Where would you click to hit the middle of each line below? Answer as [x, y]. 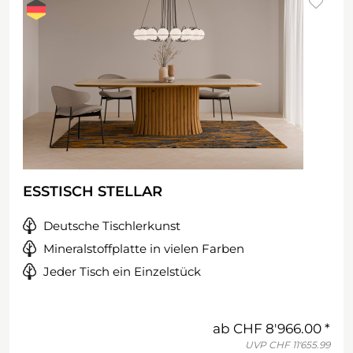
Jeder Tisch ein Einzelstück [122, 271]
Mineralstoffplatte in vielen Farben [144, 249]
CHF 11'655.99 [299, 345]
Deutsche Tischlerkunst [112, 226]
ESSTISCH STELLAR [93, 191]
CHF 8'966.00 [277, 329]
